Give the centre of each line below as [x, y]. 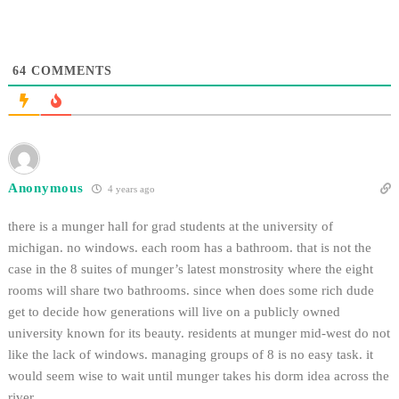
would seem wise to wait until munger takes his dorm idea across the [199, 376]
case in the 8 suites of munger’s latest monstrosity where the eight [191, 269]
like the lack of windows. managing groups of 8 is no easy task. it [191, 355]
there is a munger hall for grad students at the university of [171, 227]
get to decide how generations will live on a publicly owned [174, 312]
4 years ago [130, 189]
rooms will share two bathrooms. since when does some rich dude [191, 291]
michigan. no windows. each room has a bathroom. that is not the [190, 248]
